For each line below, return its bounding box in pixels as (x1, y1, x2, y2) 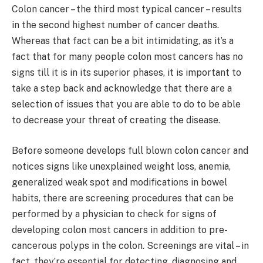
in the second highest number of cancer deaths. (12, 19, 219, 31)
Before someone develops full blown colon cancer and (12, 144, 248, 156)
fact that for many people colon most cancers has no (12, 51, 243, 62)
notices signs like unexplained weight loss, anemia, (12, 160, 231, 172)
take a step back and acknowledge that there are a (12, 83, 232, 94)
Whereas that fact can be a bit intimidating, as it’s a (12, 35, 234, 46)
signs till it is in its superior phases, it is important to (12, 67, 241, 78)
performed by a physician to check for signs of (12, 208, 217, 220)
